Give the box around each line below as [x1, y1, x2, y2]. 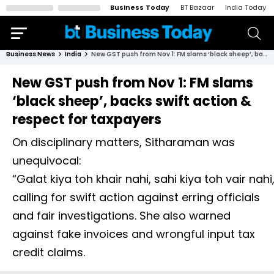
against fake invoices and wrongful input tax [12, 226, 255, 242]
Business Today [110, 2, 169, 12]
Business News [6, 50, 55, 59]
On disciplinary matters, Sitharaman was [12, 135, 235, 150]
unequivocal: [12, 153, 81, 168]
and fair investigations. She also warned [12, 208, 231, 223]
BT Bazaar [180, 2, 214, 12]
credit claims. [12, 245, 85, 260]
